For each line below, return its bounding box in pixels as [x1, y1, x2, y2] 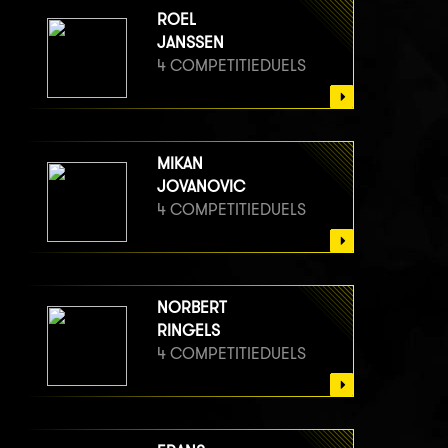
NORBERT [157, 297, 227, 317]
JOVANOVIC [157, 176, 245, 196]
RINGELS [157, 320, 220, 340]
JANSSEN [157, 32, 224, 52]
